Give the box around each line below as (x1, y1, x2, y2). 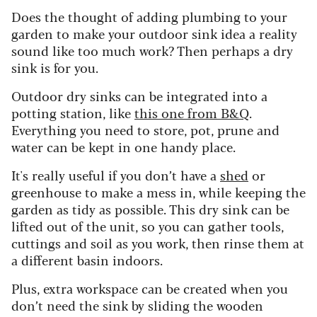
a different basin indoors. (11, 250, 163, 269)
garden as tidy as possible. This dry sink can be (11, 199, 289, 218)
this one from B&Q (134, 103, 249, 122)
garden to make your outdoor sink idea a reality (11, 23, 297, 42)
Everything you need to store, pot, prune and (11, 120, 279, 139)
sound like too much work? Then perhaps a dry (11, 40, 293, 59)
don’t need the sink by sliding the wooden (11, 295, 263, 314)
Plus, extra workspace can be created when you (11, 278, 288, 297)
